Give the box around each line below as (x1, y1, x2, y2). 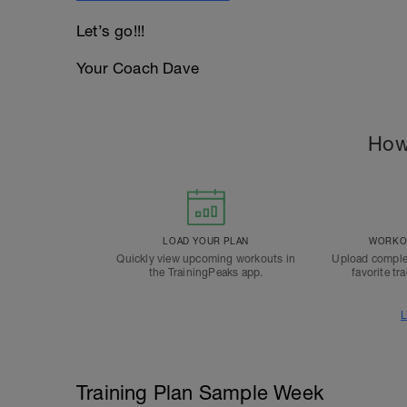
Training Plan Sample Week (76, 381, 323, 404)
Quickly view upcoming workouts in (116, 253, 295, 265)
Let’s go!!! (76, 22, 145, 40)
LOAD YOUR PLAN (163, 235, 249, 246)
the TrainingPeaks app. (148, 266, 263, 279)
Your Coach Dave (76, 59, 199, 77)
